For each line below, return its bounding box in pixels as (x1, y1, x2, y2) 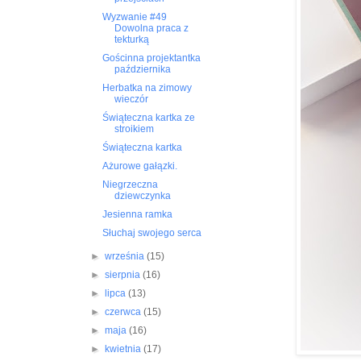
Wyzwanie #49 (102, 11, 168, 23)
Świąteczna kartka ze (102, 112, 196, 124)
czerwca (104, 306, 143, 318)
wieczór (114, 93, 149, 106)
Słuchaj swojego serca (102, 227, 202, 239)
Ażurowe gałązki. (102, 160, 178, 172)
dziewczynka (114, 190, 172, 202)
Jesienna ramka (102, 209, 173, 221)
